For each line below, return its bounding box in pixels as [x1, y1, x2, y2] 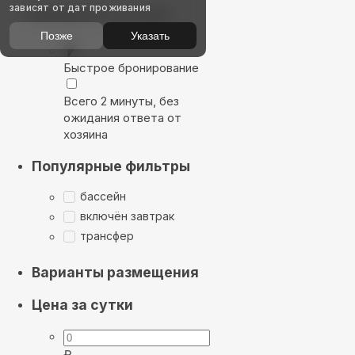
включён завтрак [80, 209, 174, 223]
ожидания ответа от [63, 110, 181, 126]
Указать [130, 29, 170, 42]
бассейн [80, 189, 126, 204]
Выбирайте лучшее [32, 6, 171, 23]
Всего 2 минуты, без [63, 94, 179, 109]
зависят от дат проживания [10, 2, 151, 13]
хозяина [63, 127, 108, 143]
